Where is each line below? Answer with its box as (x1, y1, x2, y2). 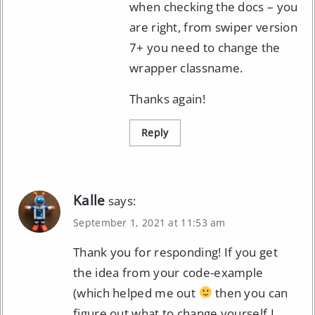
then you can (212, 284, 288, 301)
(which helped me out (73, 284, 199, 301)
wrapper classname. (129, 59, 243, 76)
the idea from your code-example (73, 264, 264, 281)
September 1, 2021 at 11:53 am (73, 215, 226, 229)
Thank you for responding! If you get (73, 243, 278, 260)
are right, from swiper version (129, 18, 298, 35)
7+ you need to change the (129, 39, 281, 56)
